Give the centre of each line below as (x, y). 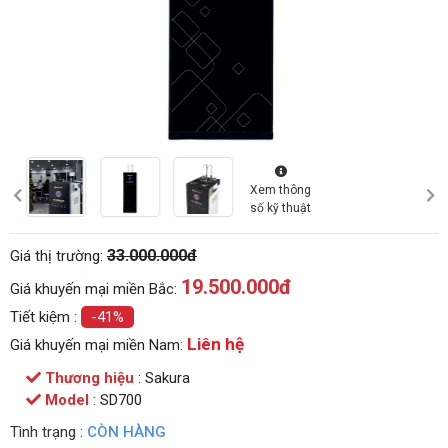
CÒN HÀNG (126, 432)
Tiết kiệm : (45, 317)
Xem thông (280, 190)
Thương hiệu (89, 378)
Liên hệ (215, 344)
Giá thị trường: (58, 256)
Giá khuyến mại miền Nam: (98, 345)
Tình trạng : (48, 432)
